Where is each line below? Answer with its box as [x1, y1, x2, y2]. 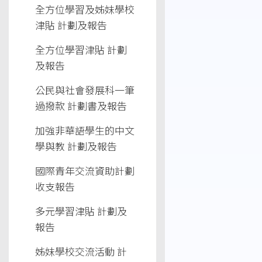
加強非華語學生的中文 [35, 123, 135, 137]
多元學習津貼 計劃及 [35, 204, 127, 218]
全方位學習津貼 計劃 [35, 42, 127, 57]
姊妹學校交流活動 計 [35, 244, 127, 258]
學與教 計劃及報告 [35, 139, 117, 153]
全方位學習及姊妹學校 [35, 2, 135, 16]
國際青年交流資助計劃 [35, 163, 135, 178]
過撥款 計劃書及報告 [35, 98, 127, 113]
